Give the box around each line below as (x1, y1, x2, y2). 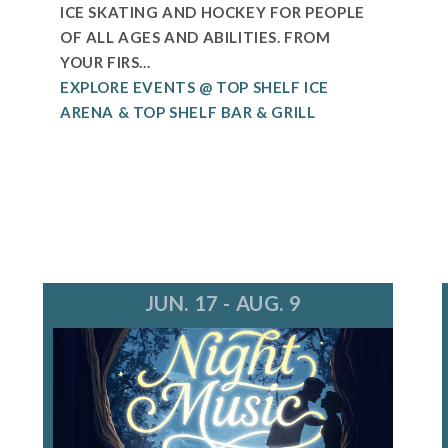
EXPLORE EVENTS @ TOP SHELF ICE (60, 78, 330, 97)
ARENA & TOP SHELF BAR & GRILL (60, 103, 316, 122)
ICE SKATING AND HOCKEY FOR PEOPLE (60, 3, 365, 22)
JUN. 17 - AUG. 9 (144, 291, 302, 316)
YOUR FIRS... (60, 53, 151, 72)
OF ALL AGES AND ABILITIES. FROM (60, 28, 331, 47)
